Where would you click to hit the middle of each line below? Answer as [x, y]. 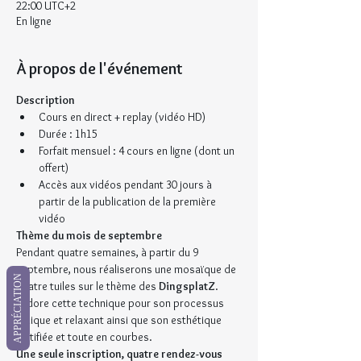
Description [46, 100]
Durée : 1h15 [68, 134]
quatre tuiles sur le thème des [87, 286]
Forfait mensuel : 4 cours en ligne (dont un [138, 151]
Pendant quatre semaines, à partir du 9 [108, 253]
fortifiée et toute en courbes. [84, 337]
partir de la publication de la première [129, 202]
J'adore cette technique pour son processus [121, 303]
